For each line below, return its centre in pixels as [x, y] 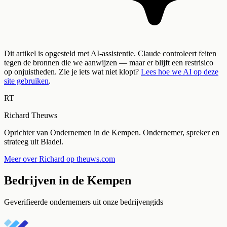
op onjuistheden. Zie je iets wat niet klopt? [71, 72]
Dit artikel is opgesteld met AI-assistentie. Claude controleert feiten [110, 54]
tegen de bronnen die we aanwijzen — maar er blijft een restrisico [109, 63]
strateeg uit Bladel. [34, 142]
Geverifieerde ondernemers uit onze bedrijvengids [84, 202]
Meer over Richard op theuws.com [60, 159]
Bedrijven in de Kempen [68, 181]
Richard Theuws [31, 116]
